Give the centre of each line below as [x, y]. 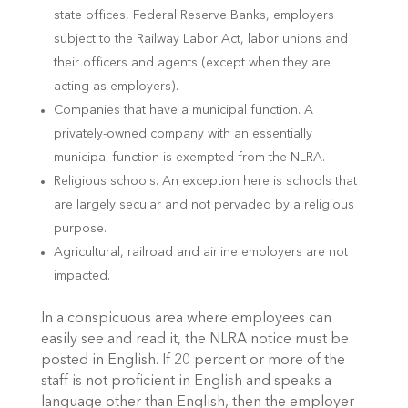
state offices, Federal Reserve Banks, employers [194, 15]
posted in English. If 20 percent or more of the [193, 360]
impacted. [82, 275]
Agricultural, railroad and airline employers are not [200, 252]
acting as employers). [116, 86]
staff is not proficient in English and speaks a [186, 381]
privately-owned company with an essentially [183, 133]
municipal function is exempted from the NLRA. [189, 157]
